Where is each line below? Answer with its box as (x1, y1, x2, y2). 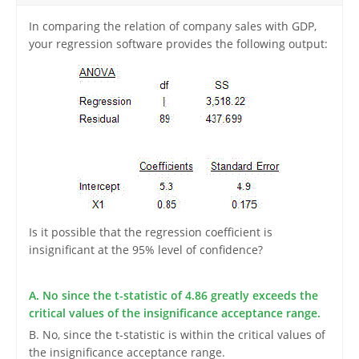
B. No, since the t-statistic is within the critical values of (28, 327, 325, 343)
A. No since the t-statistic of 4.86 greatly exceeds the (28, 288, 318, 304)
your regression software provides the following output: (28, 36, 328, 52)
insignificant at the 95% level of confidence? (28, 242, 263, 258)
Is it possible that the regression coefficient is (28, 224, 272, 240)
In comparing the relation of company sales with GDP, (28, 18, 317, 34)
